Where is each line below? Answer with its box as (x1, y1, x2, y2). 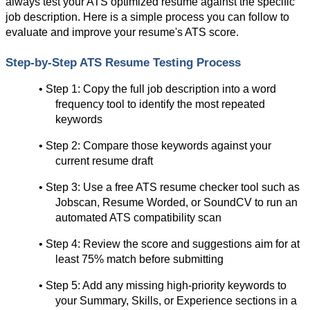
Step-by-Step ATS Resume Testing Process (6, 55, 241, 69)
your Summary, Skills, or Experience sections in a (55, 294, 297, 307)
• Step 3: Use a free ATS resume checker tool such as (39, 181, 300, 193)
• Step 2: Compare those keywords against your (39, 139, 271, 152)
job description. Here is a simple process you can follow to (6, 10, 289, 23)
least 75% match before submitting (55, 253, 224, 265)
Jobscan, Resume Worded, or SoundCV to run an (55, 196, 298, 208)
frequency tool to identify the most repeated (55, 98, 265, 110)
